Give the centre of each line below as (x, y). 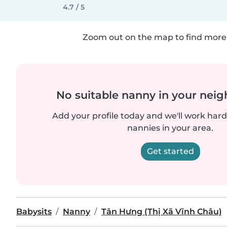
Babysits (34, 212)
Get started (170, 151)
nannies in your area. (170, 128)
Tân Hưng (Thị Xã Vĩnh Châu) (162, 212)
